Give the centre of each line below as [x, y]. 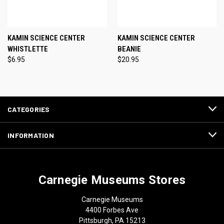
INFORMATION [31, 135]
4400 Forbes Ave [112, 210]
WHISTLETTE [28, 49]
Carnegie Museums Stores [112, 180]
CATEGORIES [29, 109]
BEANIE [129, 49]
